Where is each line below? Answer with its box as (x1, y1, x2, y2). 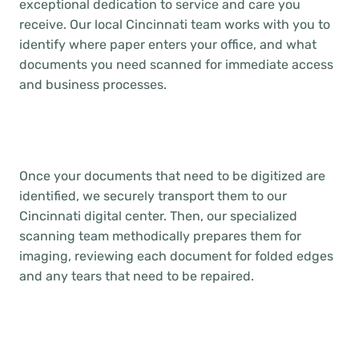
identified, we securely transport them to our (19, 188, 287, 204)
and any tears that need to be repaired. (19, 268, 254, 284)
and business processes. (19, 77, 167, 92)
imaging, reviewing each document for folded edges (19, 248, 333, 264)
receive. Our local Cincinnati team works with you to (19, 17, 330, 32)
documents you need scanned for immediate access (19, 57, 333, 72)
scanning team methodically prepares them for (19, 228, 301, 244)
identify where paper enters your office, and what (19, 37, 317, 52)
